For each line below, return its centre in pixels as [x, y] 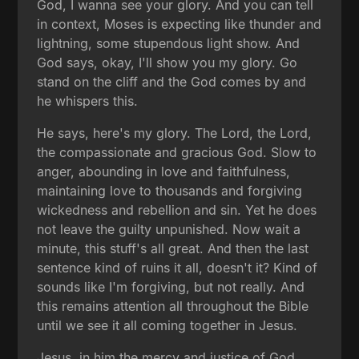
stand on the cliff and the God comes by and [172, 82]
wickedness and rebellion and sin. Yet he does [177, 210]
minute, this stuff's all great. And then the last [173, 249]
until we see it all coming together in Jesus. [167, 326]
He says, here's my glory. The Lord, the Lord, [175, 133]
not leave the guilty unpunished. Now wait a [169, 230]
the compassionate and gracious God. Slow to [177, 153]
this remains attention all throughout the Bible [173, 307]
